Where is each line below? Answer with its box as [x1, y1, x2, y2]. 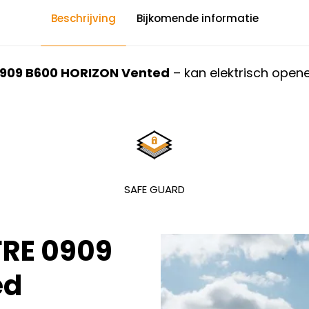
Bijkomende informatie [136, 11, 259, 26]
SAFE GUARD [123, 182, 185, 197]
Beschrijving [50, 11, 116, 26]
